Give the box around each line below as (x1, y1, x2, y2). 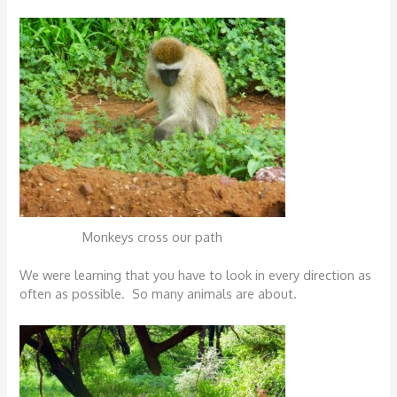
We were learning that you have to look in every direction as (19, 266, 372, 283)
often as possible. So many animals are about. (19, 284, 298, 301)
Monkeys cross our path (82, 228, 223, 245)
